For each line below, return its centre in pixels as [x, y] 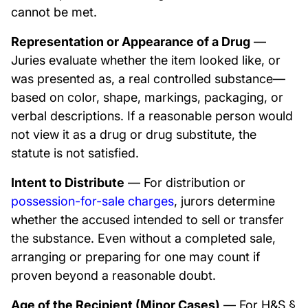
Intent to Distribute [68, 183]
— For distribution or [185, 183]
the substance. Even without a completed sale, [143, 238]
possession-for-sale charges [92, 201]
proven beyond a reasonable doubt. [113, 275]
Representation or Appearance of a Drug [131, 42]
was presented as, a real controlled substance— [148, 79]
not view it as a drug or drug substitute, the [134, 134]
